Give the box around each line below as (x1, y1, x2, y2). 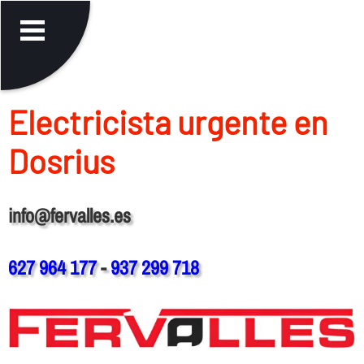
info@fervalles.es (7, 201, 131, 228)
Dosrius (7, 141, 115, 180)
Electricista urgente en (7, 102, 328, 141)
